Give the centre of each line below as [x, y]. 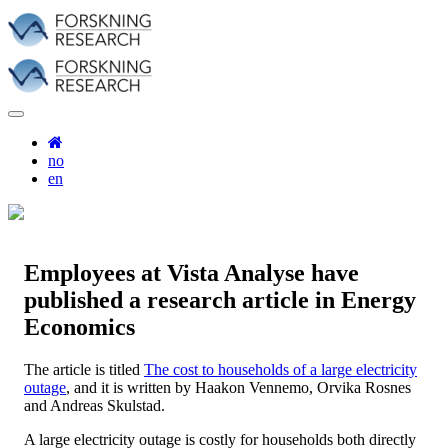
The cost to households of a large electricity [280, 369]
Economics [79, 326]
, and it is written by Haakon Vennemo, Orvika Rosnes [238, 387]
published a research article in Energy [220, 299]
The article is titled [84, 369]
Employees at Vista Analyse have [191, 272]
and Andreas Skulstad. [94, 405]
